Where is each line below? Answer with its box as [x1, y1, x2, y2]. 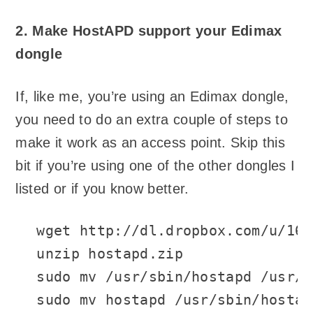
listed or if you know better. [15, 180, 189, 196]
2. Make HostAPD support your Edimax [15, 23, 282, 39]
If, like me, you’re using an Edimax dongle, [15, 88, 289, 104]
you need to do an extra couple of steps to [15, 111, 288, 127]
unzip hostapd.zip [36, 245, 183, 263]
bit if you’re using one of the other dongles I [15, 157, 296, 173]
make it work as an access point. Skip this [15, 134, 285, 150]
